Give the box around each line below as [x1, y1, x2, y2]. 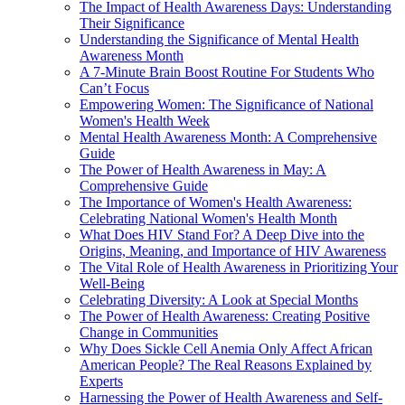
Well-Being [80, 275, 145, 291]
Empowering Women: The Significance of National [80, 96, 373, 112]
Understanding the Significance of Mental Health [80, 31, 359, 47]
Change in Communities [80, 324, 218, 340]
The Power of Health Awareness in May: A [80, 161, 326, 177]
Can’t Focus [80, 80, 149, 96]
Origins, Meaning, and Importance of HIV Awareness [80, 242, 386, 259]
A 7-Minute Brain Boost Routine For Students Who [80, 63, 374, 80]
